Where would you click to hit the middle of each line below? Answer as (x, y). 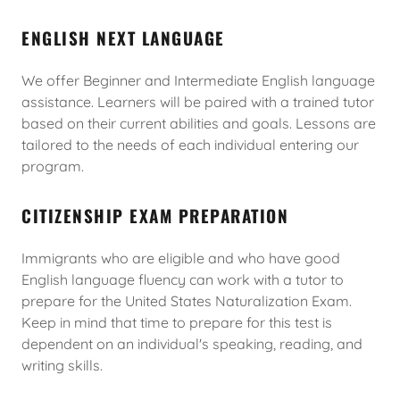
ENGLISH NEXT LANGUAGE (123, 37)
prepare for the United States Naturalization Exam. (187, 301)
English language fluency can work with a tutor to (183, 279)
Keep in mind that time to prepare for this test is (177, 322)
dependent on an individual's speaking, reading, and (192, 344)
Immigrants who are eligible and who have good (181, 258)
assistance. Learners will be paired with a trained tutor (198, 102)
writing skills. (64, 365)
